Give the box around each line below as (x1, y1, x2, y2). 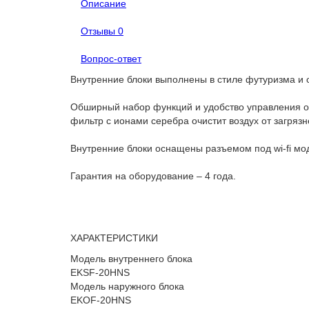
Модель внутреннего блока (70, 253, 192, 264)
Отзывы (81, 26, 118, 37)
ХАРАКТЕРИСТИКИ (70, 232, 158, 243)
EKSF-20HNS (70, 267, 130, 278)
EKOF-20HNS (70, 295, 131, 306)
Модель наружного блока (70, 281, 184, 292)
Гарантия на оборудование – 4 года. (70, 170, 236, 181)
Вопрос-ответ (81, 53, 141, 64)
